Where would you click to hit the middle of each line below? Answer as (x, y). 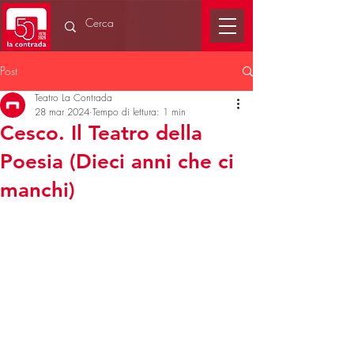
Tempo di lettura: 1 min (139, 112)
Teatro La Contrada (73, 98)
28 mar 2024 (62, 112)
